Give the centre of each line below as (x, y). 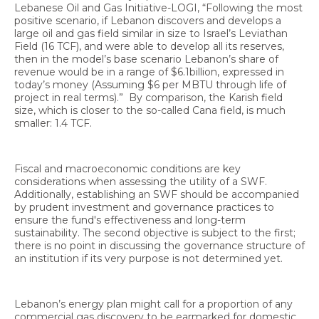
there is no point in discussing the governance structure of (159, 246)
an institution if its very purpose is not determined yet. (148, 259)
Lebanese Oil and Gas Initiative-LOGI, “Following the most (158, 8)
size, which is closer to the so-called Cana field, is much (150, 111)
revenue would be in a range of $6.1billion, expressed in (149, 72)
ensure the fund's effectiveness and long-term (130, 220)
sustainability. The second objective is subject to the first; (155, 233)
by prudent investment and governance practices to (144, 208)
